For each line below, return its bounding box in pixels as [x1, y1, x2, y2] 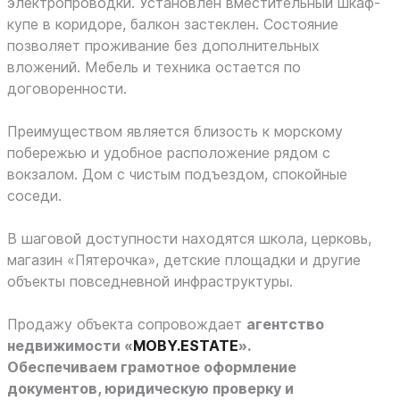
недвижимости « [7, 337, 133, 354]
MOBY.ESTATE [133, 337, 238, 354]
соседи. [7, 187, 62, 204]
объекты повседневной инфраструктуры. [7, 272, 293, 290]
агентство [246, 315, 324, 333]
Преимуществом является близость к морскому [7, 122, 343, 140]
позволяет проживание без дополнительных [7, 37, 320, 54]
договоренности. [7, 79, 127, 97]
